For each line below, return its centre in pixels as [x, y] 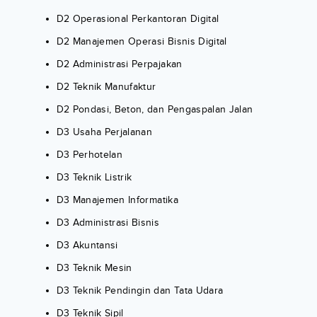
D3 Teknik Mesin [94, 268]
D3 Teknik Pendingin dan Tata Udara [140, 291]
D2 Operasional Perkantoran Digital [138, 19]
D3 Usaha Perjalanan [104, 132]
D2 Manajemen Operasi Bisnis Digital [142, 42]
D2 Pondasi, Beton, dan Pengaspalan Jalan [155, 110]
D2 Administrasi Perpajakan [119, 64]
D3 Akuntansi [87, 246]
